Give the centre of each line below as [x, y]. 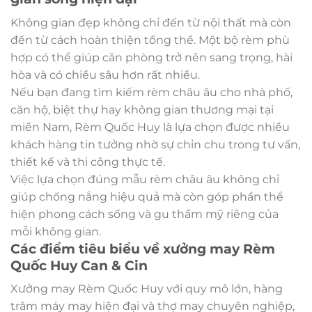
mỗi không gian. [56, 231]
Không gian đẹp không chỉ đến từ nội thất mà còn [151, 22]
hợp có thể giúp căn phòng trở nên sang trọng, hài [151, 57]
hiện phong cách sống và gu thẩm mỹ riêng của [145, 214]
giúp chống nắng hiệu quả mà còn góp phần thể [147, 196]
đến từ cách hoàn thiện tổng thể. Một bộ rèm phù [150, 40]
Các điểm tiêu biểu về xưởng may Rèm [143, 248]
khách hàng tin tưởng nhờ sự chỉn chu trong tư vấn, [155, 144]
